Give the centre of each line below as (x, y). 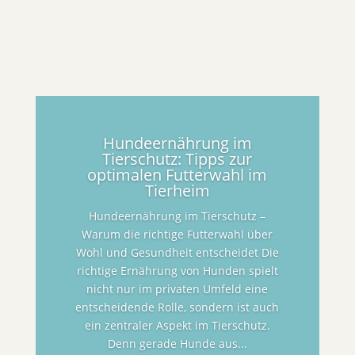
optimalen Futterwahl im (177, 175)
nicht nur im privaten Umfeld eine (177, 289)
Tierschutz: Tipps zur (177, 159)
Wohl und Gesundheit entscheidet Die (177, 253)
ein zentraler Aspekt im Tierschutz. (177, 326)
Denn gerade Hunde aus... (177, 344)
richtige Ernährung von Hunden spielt (177, 271)
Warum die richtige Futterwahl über (177, 235)
